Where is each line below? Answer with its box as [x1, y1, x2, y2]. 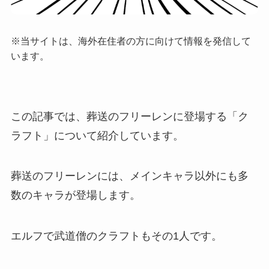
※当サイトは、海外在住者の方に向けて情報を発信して [10, 35, 251, 46]
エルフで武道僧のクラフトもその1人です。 [10, 230, 222, 243]
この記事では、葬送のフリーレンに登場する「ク [10, 110, 249, 122]
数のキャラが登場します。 [10, 189, 141, 202]
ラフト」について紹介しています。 [10, 129, 184, 142]
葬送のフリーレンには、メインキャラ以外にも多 [10, 170, 249, 183]
